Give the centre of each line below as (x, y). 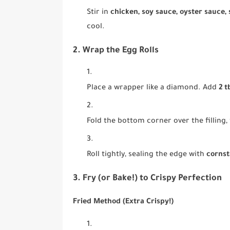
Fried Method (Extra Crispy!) (123, 202)
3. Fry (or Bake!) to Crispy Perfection (147, 179)
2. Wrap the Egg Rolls (116, 51)
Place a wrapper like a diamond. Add (153, 89)
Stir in (99, 13)
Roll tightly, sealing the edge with (147, 155)
